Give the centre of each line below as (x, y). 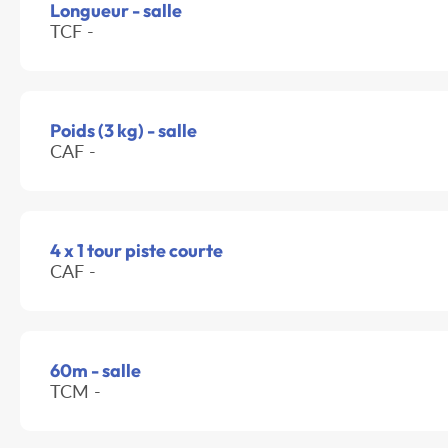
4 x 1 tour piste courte (136, 251)
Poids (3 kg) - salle (123, 131)
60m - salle (95, 371)
